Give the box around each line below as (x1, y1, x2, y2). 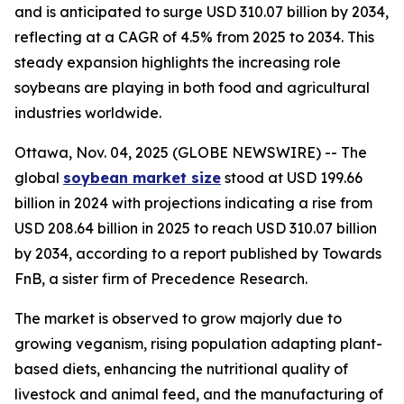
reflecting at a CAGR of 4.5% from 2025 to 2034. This (14, 28, 374, 46)
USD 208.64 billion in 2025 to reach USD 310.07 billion (14, 219, 377, 237)
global (14, 169, 63, 187)
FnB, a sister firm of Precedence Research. (14, 270, 308, 288)
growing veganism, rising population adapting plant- (14, 335, 382, 353)
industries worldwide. (14, 104, 161, 122)
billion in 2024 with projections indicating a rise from (14, 194, 372, 212)
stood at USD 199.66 (221, 169, 363, 187)
